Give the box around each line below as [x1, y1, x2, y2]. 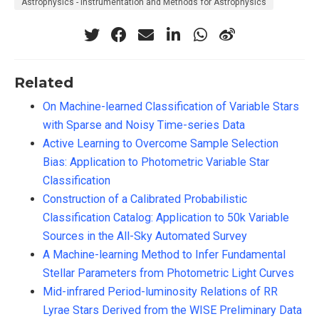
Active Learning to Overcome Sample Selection [43, 136, 278, 150]
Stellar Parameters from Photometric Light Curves [43, 266, 294, 280]
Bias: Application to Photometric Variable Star [43, 155, 269, 169]
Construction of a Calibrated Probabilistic [43, 192, 247, 206]
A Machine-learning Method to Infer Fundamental [43, 247, 286, 261]
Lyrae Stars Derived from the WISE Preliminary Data [43, 303, 302, 317]
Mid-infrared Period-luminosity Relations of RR [43, 284, 278, 298]
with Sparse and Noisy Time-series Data [43, 117, 245, 132]
